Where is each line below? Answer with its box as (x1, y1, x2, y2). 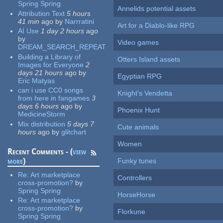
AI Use (18, 27, 39, 35)
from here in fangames (18, 94, 90, 103)
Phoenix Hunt (117, 106, 160, 114)
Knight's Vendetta (117, 89, 173, 98)
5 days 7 (67, 119, 95, 128)
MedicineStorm (18, 110, 66, 118)
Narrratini (65, 17, 95, 25)
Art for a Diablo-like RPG (117, 21, 195, 30)
